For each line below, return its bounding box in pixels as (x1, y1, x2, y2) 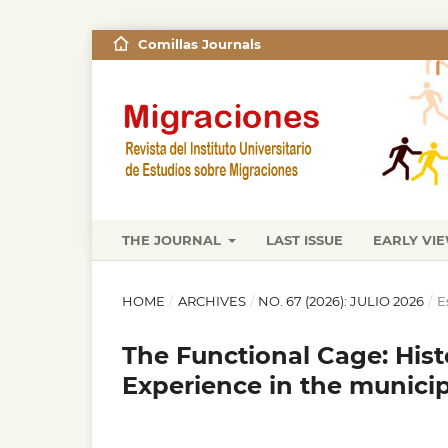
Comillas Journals (137, 36, 261, 52)
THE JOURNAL (122, 231, 225, 248)
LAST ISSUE (266, 231, 344, 248)
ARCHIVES (177, 292, 246, 309)
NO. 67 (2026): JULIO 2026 (258, 292, 425, 309)
